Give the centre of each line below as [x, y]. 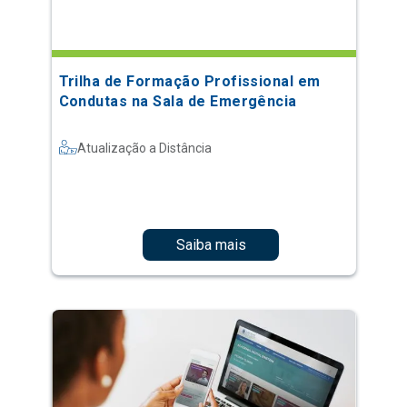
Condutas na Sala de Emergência [178, 101]
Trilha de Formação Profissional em [189, 81]
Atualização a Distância [144, 148]
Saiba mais [211, 244]
